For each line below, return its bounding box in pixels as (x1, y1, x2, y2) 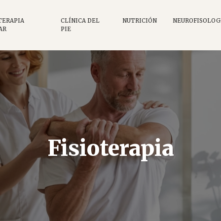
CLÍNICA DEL (61, 17, 100, 24)
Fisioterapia (47, 134, 174, 162)
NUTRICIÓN (122, 17, 157, 24)
